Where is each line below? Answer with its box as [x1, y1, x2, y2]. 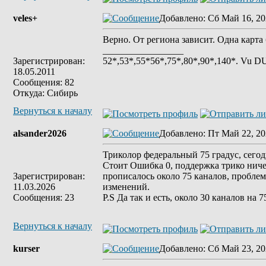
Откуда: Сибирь [13, 88, 78, 98]
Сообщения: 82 [13, 77, 74, 87]
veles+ [13, 13, 37, 23]
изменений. [103, 182, 150, 192]
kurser [13, 243, 40, 254]
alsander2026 [13, 128, 66, 138]
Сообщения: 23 [13, 192, 74, 202]
